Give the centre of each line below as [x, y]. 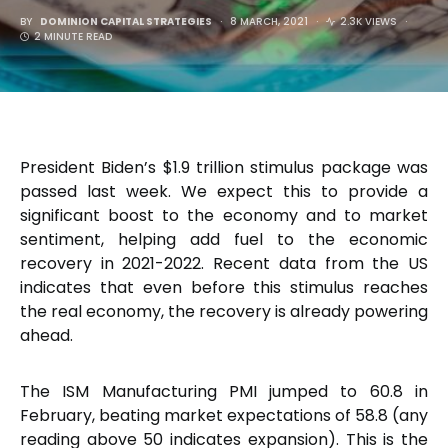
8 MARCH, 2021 [269, 21]
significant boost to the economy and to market [224, 215]
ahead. [46, 335]
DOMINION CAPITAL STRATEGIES [126, 21]
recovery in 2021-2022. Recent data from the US [224, 263]
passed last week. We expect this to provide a [224, 191]
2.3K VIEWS [368, 21]
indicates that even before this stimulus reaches [224, 287]
